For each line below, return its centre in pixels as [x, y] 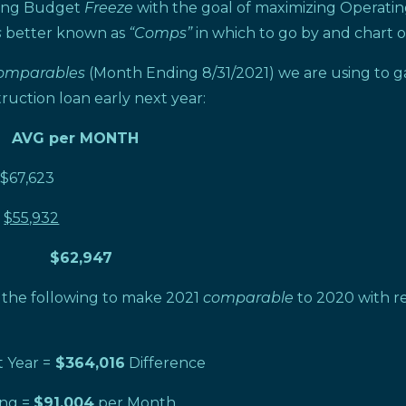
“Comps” [161, 33]
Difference [166, 362]
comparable [249, 297]
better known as [66, 33]
